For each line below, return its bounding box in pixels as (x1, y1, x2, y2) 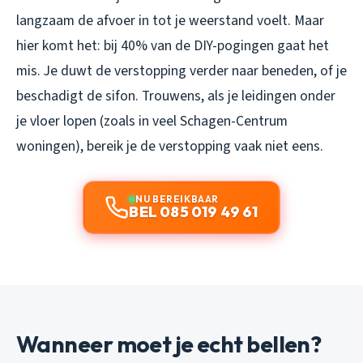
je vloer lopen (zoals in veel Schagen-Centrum (16, 110, 288, 131)
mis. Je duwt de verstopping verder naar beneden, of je (16, 60, 347, 81)
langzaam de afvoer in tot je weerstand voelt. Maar (16, 10, 324, 31)
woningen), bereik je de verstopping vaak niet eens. (16, 135, 323, 156)
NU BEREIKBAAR (135, 192, 219, 205)
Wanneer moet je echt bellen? (16, 329, 322, 358)
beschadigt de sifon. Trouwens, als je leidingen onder (16, 85, 335, 106)
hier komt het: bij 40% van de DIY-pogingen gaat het (16, 35, 329, 56)
